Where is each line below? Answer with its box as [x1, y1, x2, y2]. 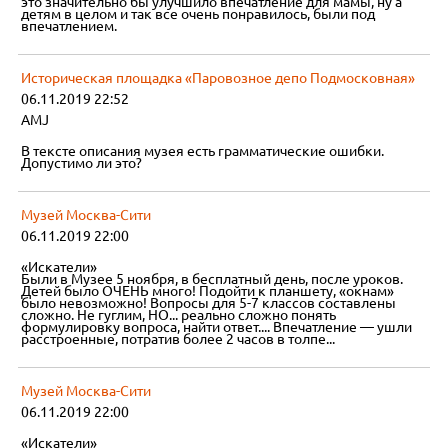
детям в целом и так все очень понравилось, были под [21, 6, 376, 23]
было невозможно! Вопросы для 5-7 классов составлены [21, 295, 397, 312]
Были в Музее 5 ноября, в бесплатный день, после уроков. [21, 271, 404, 288]
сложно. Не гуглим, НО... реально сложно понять [21, 307, 337, 324]
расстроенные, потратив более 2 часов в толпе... [21, 331, 336, 348]
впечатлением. [21, 18, 118, 35]
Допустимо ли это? [21, 155, 143, 172]
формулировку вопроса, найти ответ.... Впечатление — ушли [21, 319, 413, 336]
